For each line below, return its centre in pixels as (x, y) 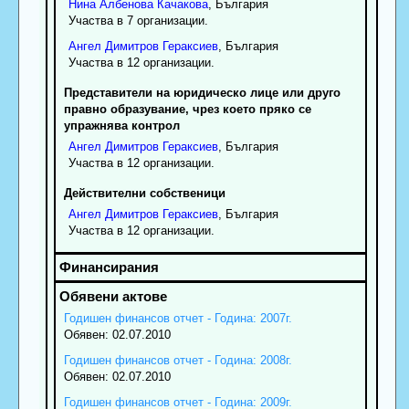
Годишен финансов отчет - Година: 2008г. (178, 360)
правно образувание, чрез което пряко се (187, 110)
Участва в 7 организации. (138, 21)
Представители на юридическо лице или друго (202, 93)
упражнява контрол (121, 126)
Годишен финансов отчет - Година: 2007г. (178, 318)
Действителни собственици (144, 194)
